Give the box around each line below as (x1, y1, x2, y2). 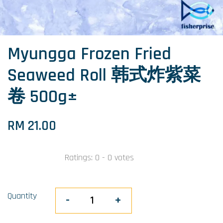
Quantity (7, 190, 37, 202)
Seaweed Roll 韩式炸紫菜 (7, 64, 201, 87)
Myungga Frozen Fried (7, 43, 171, 65)
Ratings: (65, 152, 95, 163)
